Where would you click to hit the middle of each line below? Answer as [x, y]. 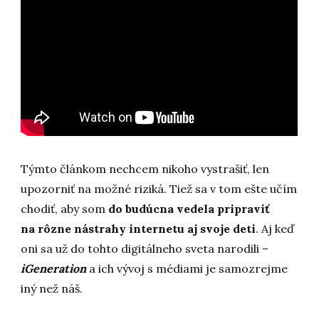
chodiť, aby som [65, 209]
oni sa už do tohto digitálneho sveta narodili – [145, 249]
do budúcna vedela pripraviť [189, 209]
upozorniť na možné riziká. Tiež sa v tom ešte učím [159, 189]
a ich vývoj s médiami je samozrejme [189, 269]
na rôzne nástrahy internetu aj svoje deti [138, 229]
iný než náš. [53, 289]
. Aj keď [275, 229]
